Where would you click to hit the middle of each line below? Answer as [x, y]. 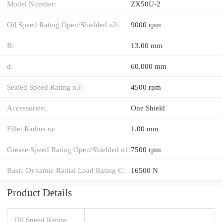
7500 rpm [146, 149]
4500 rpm [146, 87]
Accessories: [26, 108]
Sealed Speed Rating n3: [45, 87]
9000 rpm [146, 24]
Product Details [39, 193]
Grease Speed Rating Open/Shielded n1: [69, 149]
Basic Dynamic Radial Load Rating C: [66, 170]
